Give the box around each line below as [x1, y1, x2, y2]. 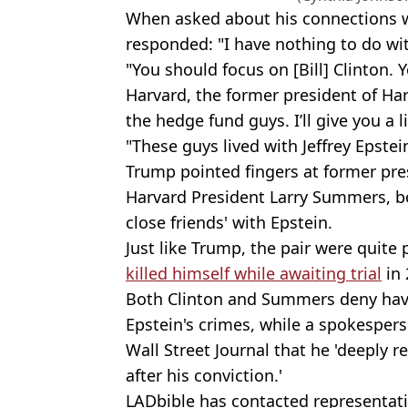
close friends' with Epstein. [126, 210, 332, 233]
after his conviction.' [126, 363, 282, 386]
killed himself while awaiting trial [126, 261, 382, 284]
